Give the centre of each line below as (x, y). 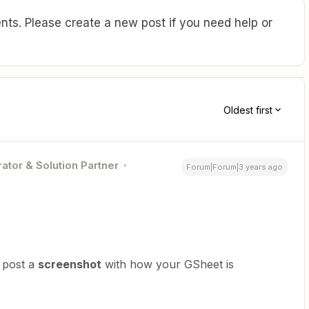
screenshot (70, 264)
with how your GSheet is (168, 264)
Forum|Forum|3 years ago (235, 167)
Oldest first (248, 110)
